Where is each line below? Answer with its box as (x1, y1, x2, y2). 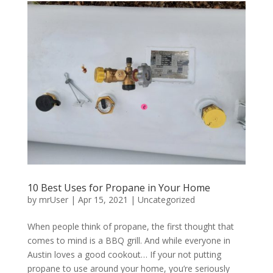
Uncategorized (137, 194, 195, 206)
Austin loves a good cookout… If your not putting (27, 249, 221, 261)
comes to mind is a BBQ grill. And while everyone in (27, 235, 230, 247)
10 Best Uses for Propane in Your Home (27, 181, 210, 195)
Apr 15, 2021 (77, 194, 128, 206)
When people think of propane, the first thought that (27, 221, 234, 233)
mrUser (38, 194, 68, 206)
